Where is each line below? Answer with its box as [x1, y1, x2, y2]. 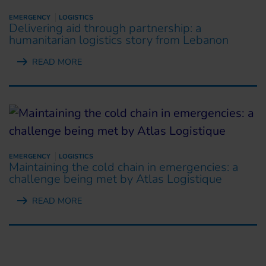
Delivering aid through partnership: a [9, 20, 201, 36]
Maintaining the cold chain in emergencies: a [9, 159, 238, 175]
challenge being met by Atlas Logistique [9, 170, 222, 187]
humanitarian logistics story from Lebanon [9, 31, 229, 48]
